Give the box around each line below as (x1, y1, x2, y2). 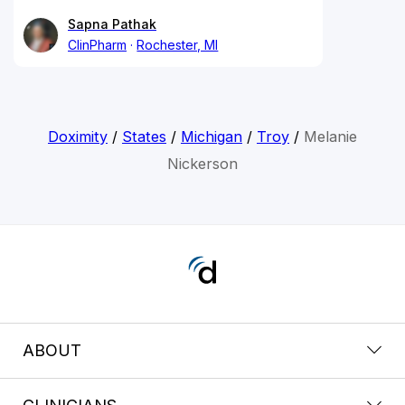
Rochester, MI (137, 36, 219, 52)
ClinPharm (68, 36, 127, 52)
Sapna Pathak (68, 15, 156, 32)
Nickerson (166, 154, 238, 173)
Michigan (180, 127, 242, 146)
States (121, 127, 166, 146)
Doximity (47, 127, 108, 146)
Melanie (303, 127, 357, 146)
